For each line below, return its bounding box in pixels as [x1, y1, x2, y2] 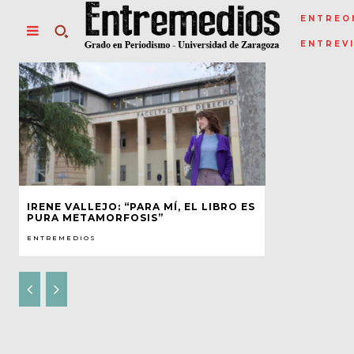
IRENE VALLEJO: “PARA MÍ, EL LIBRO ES [27, 200, 255, 213]
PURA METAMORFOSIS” [27, 211, 164, 224]
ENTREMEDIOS [27, 233, 96, 242]
